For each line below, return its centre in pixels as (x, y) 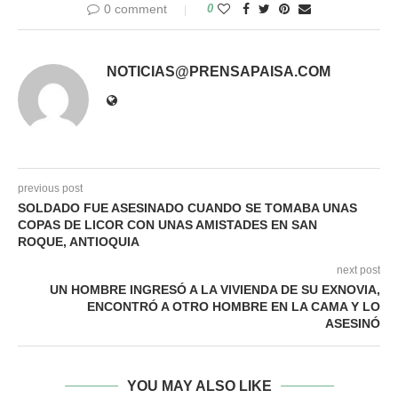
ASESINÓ (353, 323)
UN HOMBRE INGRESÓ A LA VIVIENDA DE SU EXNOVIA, (215, 289)
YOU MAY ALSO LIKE (199, 386)
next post (358, 270)
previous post (50, 188)
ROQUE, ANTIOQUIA (79, 241)
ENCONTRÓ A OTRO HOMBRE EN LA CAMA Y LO (234, 306)
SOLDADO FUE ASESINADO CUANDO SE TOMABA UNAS (187, 207)
